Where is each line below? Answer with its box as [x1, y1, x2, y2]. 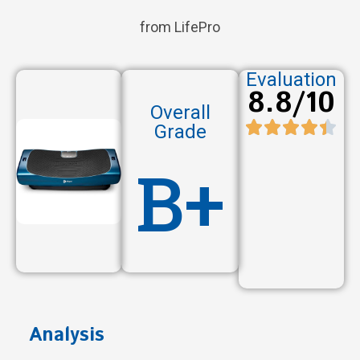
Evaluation [245, 68, 337, 92]
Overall [149, 101, 211, 125]
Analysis [29, 321, 104, 350]
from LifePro [140, 18, 220, 36]
